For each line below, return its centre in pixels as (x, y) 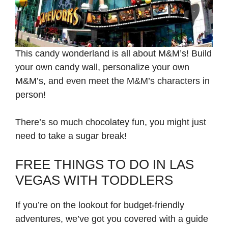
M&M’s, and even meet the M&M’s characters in (112, 81)
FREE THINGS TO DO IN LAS (105, 165)
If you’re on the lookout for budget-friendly (100, 205)
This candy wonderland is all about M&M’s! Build (113, 54)
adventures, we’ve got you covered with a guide (112, 219)
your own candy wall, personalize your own (102, 67)
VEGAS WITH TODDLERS (94, 180)
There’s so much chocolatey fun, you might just (111, 122)
